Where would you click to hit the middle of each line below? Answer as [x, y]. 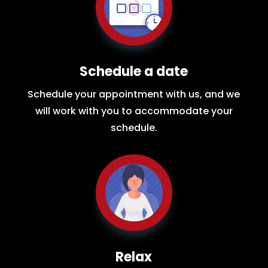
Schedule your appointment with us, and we [134, 95]
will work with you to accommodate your [134, 111]
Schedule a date [134, 72]
